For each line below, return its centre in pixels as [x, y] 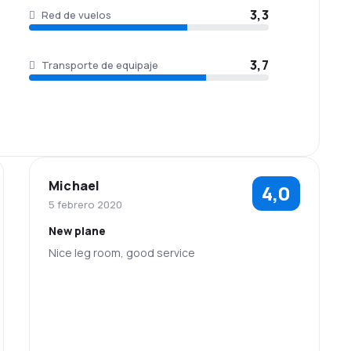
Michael [74, 186]
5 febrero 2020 [86, 204]
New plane [78, 231]
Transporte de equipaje [100, 65]
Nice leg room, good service [122, 253]
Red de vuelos [76, 15]
